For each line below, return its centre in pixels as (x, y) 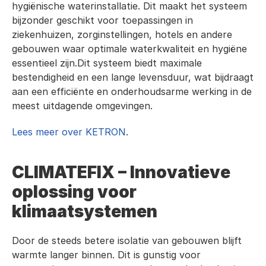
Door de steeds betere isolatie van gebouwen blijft (127, 240)
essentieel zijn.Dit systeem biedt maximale (107, 63)
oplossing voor (74, 192)
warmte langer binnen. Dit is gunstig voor (106, 255)
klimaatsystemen (85, 211)
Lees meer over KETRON (69, 132)
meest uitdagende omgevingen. (82, 106)
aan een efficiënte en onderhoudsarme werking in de (132, 91)
